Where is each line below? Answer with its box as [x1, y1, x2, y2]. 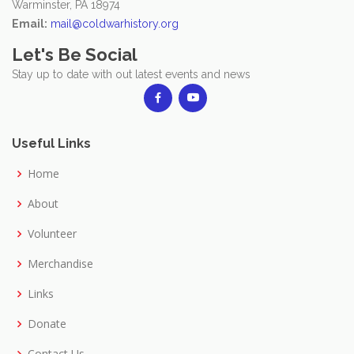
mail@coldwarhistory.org [51, 17, 179, 30]
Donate [28, 315, 66, 331]
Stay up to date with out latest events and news [12, 67, 250, 81]
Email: [12, 17, 47, 30]
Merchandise [28, 255, 93, 271]
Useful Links [12, 135, 91, 151]
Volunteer [28, 225, 77, 241]
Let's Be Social [12, 43, 137, 65]
